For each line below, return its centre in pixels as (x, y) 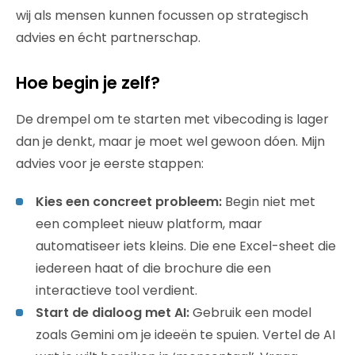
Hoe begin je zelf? (88, 82)
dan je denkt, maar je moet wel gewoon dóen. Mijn (170, 141)
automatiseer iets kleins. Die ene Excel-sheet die (186, 246)
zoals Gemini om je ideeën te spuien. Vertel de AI (185, 334)
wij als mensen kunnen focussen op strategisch (162, 15)
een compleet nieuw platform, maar (149, 223)
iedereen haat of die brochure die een (153, 268)
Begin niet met (269, 201)
